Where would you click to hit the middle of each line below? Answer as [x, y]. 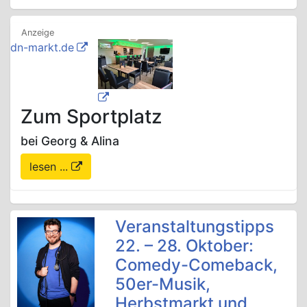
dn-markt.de [42, 48]
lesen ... [50, 167]
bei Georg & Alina [70, 141]
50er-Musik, [162, 284]
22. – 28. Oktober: [184, 246]
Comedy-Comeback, [196, 265]
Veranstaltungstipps [194, 227]
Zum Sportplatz [91, 117]
